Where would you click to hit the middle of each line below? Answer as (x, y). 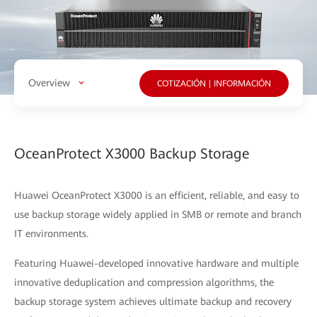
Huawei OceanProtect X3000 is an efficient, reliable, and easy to (157, 195)
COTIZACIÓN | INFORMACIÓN (214, 83)
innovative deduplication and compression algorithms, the (144, 282)
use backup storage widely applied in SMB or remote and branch (158, 214)
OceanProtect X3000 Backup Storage (132, 153)
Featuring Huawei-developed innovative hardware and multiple (156, 263)
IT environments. (51, 233)
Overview (49, 82)
